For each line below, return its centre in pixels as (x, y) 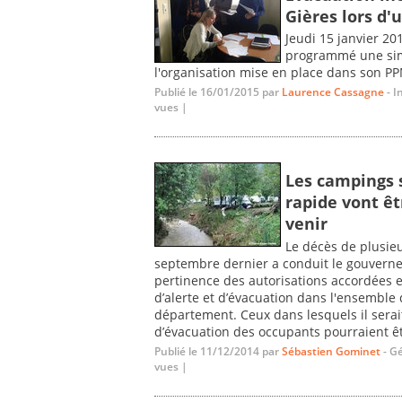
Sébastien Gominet (331, 351)
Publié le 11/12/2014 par (218, 351)
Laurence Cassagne (333, 92)
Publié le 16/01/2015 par (218, 92)
